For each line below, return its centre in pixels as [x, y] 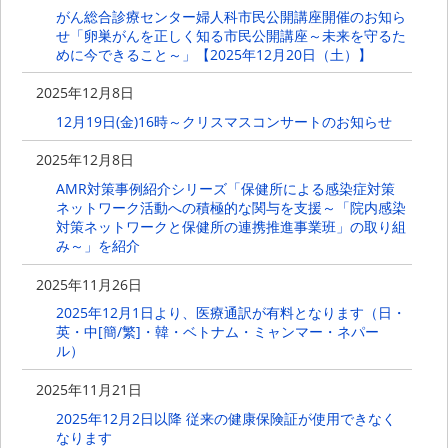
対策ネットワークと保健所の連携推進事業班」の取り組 [230, 227]
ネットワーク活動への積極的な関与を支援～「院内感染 [230, 208]
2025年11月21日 [89, 389]
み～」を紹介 [97, 246]
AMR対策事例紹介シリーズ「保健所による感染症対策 [225, 189]
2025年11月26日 [89, 284]
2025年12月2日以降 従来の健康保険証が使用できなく [225, 418]
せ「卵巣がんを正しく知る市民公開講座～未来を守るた [230, 36]
